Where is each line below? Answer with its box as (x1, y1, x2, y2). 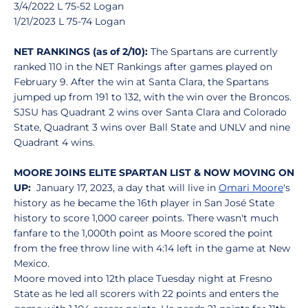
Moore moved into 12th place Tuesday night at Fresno (14, 272, 272, 285)
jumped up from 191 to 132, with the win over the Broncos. (14, 91, 291, 103)
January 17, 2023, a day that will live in (31, 181, 219, 194)
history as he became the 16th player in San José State (14, 197, 274, 209)
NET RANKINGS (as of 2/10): (14, 45, 148, 58)
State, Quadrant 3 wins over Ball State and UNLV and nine (14, 121, 290, 133)
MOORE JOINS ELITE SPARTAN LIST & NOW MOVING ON (14, 166, 294, 179)
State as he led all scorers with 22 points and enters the (14, 287, 278, 300)
